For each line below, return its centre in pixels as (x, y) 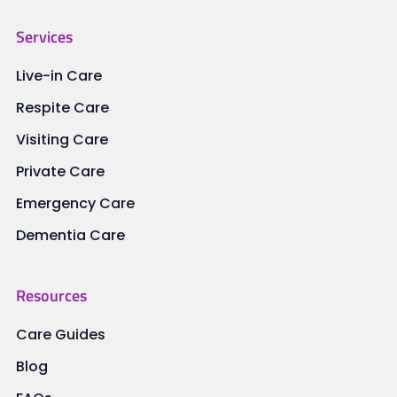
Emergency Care (75, 204)
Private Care (60, 172)
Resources (51, 296)
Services (44, 37)
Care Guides (60, 335)
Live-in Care (58, 76)
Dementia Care (70, 236)
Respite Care (62, 108)
